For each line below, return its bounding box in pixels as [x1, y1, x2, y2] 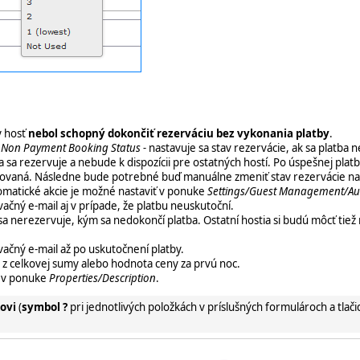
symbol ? [22, 300, 67, 314]
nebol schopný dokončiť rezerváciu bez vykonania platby [28, 125, 329, 141]
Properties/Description [49, 270, 156, 285]
